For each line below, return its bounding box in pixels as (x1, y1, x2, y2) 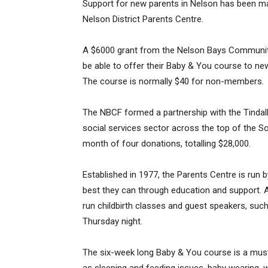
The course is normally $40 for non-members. (83, 76, 264, 87)
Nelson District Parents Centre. (83, 14, 203, 25)
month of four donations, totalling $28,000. (83, 138, 251, 149)
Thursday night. (83, 216, 142, 227)
